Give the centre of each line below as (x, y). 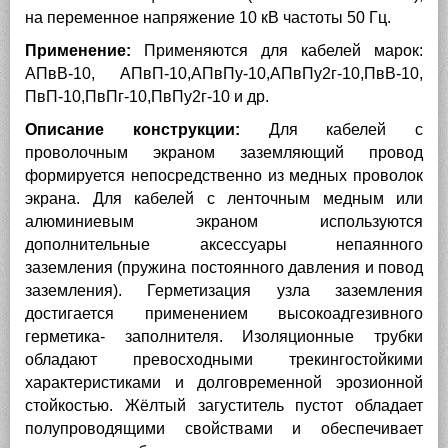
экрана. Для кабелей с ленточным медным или (224, 198)
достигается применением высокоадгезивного (224, 313)
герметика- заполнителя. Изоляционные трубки (224, 336)
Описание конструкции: (132, 129)
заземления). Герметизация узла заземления (224, 290)
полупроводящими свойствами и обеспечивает (224, 428)
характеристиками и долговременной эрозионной (224, 382)
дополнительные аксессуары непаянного (224, 244)
